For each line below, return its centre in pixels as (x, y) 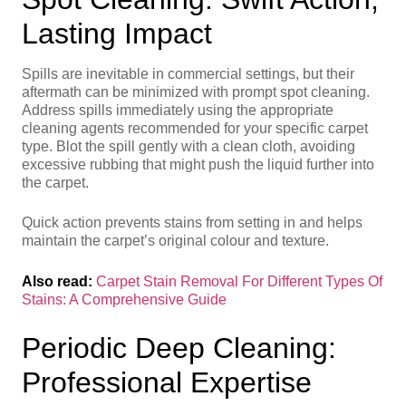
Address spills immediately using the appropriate (178, 110)
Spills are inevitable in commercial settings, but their (188, 73)
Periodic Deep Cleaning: (179, 348)
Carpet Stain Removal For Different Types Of (239, 281)
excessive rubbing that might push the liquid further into (198, 164)
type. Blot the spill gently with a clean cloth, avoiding (188, 146)
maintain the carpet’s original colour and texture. (175, 241)
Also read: (57, 281)
